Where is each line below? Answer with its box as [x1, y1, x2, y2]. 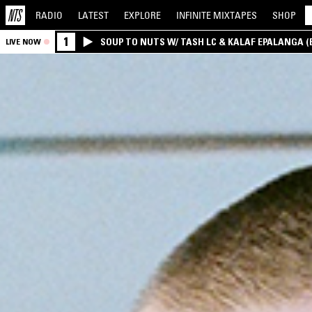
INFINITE [176, 8, 213, 22]
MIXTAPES [213, 8, 257, 22]
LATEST [78, 8, 109, 22]
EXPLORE [124, 8, 161, 22]
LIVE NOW [6, 36, 41, 47]
